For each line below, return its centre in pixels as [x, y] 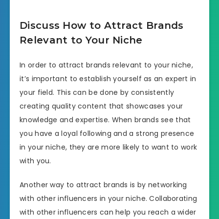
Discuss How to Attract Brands [102, 25]
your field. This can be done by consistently [97, 93]
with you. [35, 161]
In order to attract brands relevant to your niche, [106, 65]
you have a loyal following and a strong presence [107, 134]
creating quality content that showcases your [101, 106]
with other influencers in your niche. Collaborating [109, 198]
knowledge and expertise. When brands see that [105, 120]
